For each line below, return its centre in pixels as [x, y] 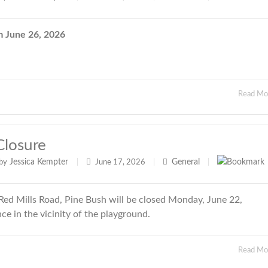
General [186, 162]
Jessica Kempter [39, 162]
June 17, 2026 [120, 162]
